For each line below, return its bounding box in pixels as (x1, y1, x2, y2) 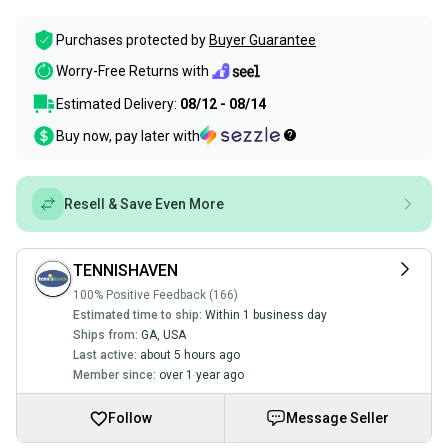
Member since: (73, 368, 156, 382)
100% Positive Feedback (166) (73, 288, 238, 302)
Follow (108, 410, 153, 426)
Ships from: (73, 328, 138, 342)
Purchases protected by (56, 32, 206, 48)
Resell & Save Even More (64, 196, 224, 212)
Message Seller (286, 410, 390, 426)
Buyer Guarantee (209, 32, 316, 48)
